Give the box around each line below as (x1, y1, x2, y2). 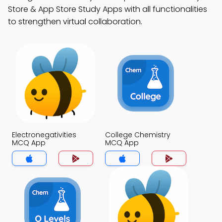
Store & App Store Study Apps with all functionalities (8, 3, 207, 15)
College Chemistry (105, 130, 170, 140)
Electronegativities (12, 130, 76, 140)
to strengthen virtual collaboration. (8, 16, 142, 27)
